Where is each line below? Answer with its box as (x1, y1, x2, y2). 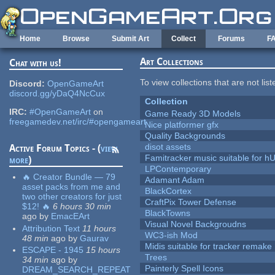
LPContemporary (145, 164, 212, 174)
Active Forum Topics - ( (9, 142, 101, 155)
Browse (63, 34, 90, 43)
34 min (22, 255, 49, 265)
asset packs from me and (22, 182, 121, 192)
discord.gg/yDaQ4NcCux (9, 88, 106, 99)
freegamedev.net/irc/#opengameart (9, 117, 147, 127)
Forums (218, 34, 245, 43)
